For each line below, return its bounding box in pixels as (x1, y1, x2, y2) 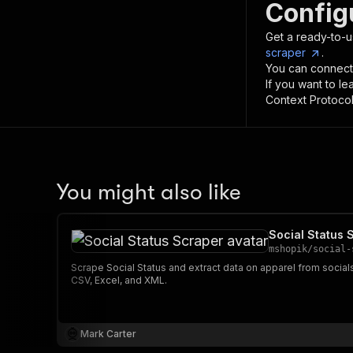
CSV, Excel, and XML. (71, 274, 167, 286)
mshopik (269, 243, 307, 255)
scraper (266, 46, 306, 59)
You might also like (57, 180, 241, 205)
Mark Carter (80, 328, 136, 340)
